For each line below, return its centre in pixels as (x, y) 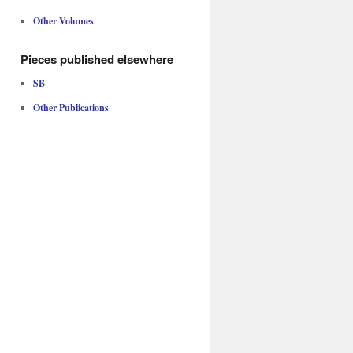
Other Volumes (63, 21)
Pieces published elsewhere (97, 59)
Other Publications (71, 108)
